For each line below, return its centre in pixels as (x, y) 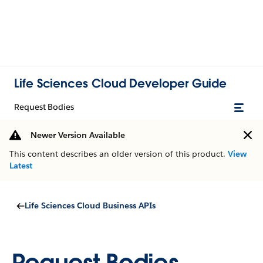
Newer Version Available (78, 135)
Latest (21, 166)
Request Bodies (44, 107)
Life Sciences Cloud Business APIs (90, 205)
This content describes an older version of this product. (119, 154)
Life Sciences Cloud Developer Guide (121, 83)
